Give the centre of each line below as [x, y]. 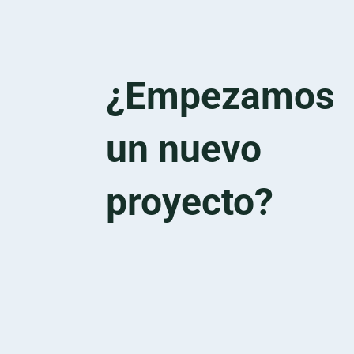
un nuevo [184, 149]
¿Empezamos [221, 96]
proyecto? [190, 202]
